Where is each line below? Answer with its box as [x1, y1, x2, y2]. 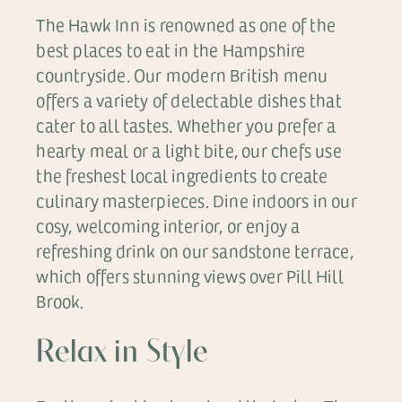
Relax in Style [36, 337, 209, 370]
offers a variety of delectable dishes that [36, 88, 342, 112]
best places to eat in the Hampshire [36, 38, 306, 62]
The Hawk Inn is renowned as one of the [36, 13, 336, 37]
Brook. [36, 289, 84, 313]
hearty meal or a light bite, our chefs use [36, 138, 342, 162]
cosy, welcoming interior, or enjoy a [36, 214, 301, 238]
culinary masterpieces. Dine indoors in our [36, 188, 357, 213]
